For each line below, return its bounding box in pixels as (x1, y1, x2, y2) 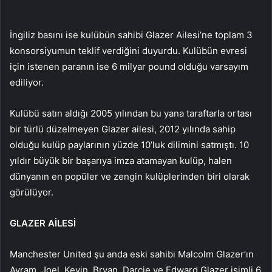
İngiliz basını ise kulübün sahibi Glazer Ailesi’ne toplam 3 (10, 29, 253, 41)
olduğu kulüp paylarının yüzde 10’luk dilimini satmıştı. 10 (10, 139, 249, 151)
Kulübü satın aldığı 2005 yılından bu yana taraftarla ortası (10, 107, 252, 120)
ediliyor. (10, 76, 44, 89)
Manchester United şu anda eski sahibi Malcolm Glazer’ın (10, 248, 254, 260)
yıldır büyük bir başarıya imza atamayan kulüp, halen (10, 155, 232, 167)
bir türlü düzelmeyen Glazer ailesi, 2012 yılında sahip (10, 123, 236, 135)
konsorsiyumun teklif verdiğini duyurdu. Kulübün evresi (10, 45, 247, 57)
